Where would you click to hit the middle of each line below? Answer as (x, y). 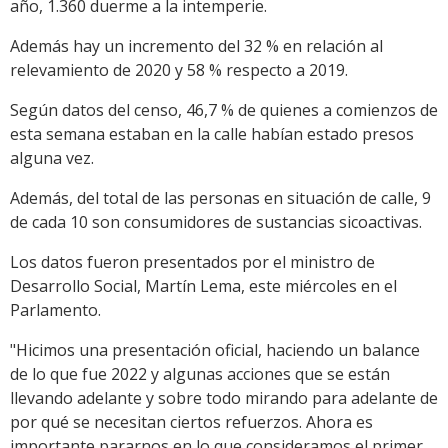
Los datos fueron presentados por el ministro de (192, 262)
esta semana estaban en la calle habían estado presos (212, 134)
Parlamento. (55, 310)
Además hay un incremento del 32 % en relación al (196, 46)
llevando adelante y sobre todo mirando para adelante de (224, 398)
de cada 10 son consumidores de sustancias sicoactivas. (216, 222)
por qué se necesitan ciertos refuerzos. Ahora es (191, 422)
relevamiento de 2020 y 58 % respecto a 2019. (179, 70)
